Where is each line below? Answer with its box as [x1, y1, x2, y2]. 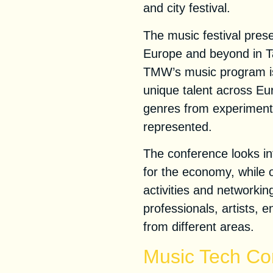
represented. [143, 119, 213, 133]
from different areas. [143, 220, 255, 234]
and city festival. [143, 1, 231, 15]
